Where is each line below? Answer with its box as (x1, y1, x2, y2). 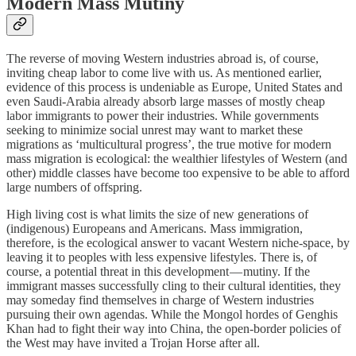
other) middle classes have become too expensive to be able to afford (6, 165, 350, 180)
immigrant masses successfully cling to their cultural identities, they (6, 278, 341, 292)
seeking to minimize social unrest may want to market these (6, 122, 303, 137)
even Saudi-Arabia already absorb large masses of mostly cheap (6, 94, 325, 108)
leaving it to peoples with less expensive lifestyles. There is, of (6, 250, 317, 264)
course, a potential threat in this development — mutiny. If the (6, 264, 310, 278)
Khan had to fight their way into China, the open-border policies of (6, 321, 341, 335)
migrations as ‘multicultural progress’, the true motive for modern (6, 137, 331, 151)
